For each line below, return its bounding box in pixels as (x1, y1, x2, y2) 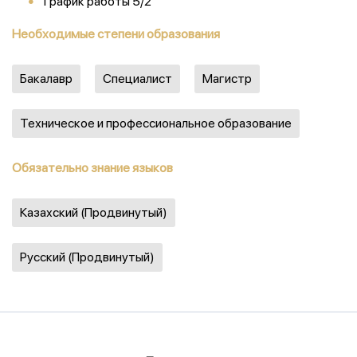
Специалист (103, 71, 172, 86)
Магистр (202, 71, 252, 86)
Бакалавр (20, 71, 73, 86)
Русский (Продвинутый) (20, 249, 155, 265)
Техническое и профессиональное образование (20, 116, 292, 131)
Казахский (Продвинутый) (20, 205, 167, 220)
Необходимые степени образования (12, 26, 220, 41)
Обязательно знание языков (12, 160, 173, 175)
